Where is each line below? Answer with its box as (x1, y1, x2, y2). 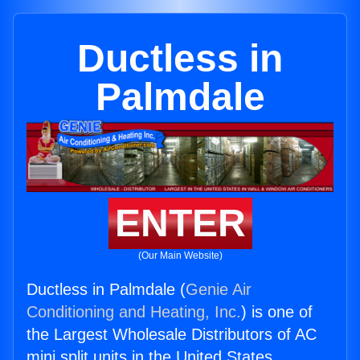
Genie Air (186, 280, 252, 299)
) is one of (241, 303, 313, 321)
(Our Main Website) (137, 250, 223, 262)
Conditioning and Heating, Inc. (27, 303, 241, 321)
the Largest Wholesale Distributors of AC (27, 325, 317, 344)
